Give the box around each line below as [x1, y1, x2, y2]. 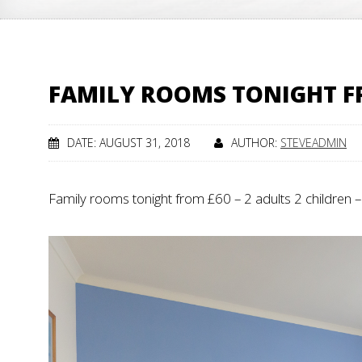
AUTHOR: [231, 135, 280, 150]
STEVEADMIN [280, 135, 347, 150]
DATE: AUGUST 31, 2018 [67, 135, 190, 150]
